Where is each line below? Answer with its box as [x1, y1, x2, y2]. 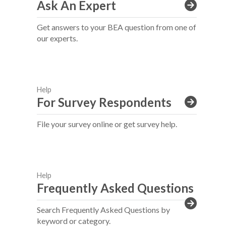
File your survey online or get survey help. [37, 119, 177, 129]
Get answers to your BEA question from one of [37, 22, 196, 32]
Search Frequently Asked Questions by [37, 205, 170, 214]
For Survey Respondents [37, 95, 172, 109]
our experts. [37, 33, 78, 43]
